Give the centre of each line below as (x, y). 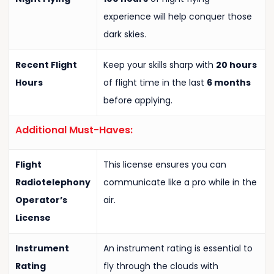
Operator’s (41, 200)
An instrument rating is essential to (178, 249)
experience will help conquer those (177, 17)
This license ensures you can (165, 165)
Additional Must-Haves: (74, 130)
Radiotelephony (53, 183)
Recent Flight (46, 65)
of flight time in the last (155, 83)
